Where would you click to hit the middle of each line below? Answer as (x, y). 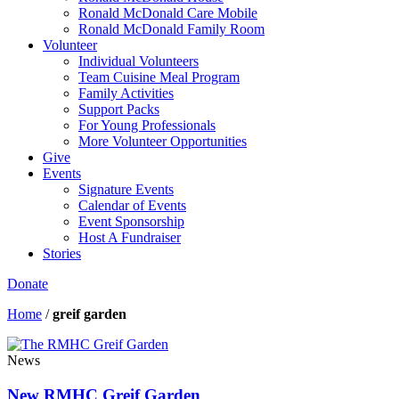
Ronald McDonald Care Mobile (168, 13)
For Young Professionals (147, 125)
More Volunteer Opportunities (163, 141)
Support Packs (119, 109)
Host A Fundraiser (130, 237)
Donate (28, 284)
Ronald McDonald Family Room (171, 29)
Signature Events (126, 189)
